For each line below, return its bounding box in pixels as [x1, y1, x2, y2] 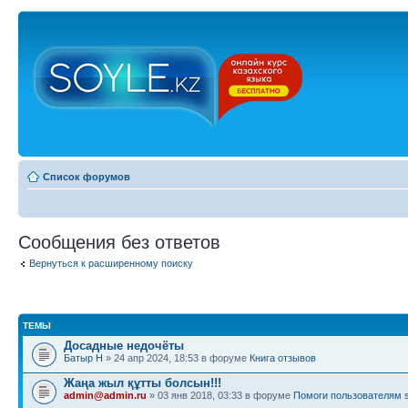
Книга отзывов [250, 352, 316, 363]
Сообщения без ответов [18, 232, 220, 252]
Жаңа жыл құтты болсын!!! [64, 375, 221, 390]
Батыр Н [64, 352, 103, 363]
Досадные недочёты [64, 338, 184, 352]
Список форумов [43, 171, 130, 182]
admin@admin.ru [64, 389, 147, 401]
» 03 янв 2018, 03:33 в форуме [147, 389, 293, 401]
